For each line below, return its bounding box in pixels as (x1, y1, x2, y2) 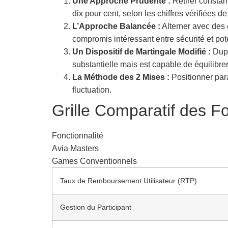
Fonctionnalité (52, 131, 103, 140)
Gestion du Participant (60, 203, 131, 211)
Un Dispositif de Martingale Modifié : (72, 47, 211, 56)
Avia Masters (52, 144, 99, 153)
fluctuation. (72, 85, 111, 94)
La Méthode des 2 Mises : (72, 72, 169, 81)
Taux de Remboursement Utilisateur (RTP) (60, 176, 197, 185)
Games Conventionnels (52, 156, 137, 165)
